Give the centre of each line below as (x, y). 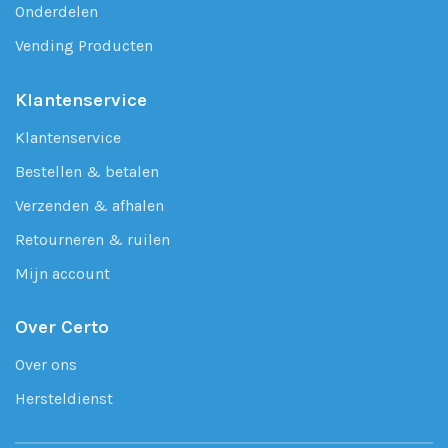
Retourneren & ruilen (92, 239)
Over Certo (62, 327)
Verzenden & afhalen (89, 205)
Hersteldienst (64, 399)
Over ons (46, 365)
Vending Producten (84, 45)
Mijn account (62, 273)
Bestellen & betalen (87, 171)
